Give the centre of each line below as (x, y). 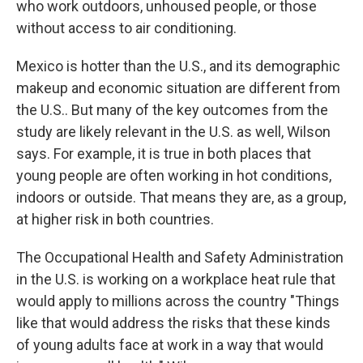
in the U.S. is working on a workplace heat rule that (176, 279)
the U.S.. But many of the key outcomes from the (172, 110)
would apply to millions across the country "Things (178, 301)
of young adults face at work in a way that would (170, 345)
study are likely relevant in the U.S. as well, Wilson (173, 132)
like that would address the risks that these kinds (173, 323)
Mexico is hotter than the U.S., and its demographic (178, 66)
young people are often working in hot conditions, (174, 175)
